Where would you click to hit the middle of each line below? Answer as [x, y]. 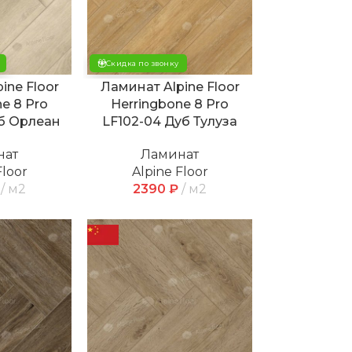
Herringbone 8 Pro [170, 104]
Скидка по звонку [142, 64]
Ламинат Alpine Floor [170, 86]
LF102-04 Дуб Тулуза [170, 121]
